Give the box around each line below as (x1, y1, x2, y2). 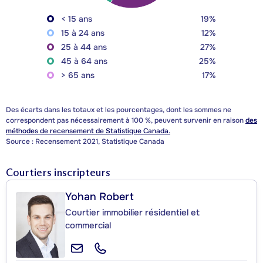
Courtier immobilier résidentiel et (65, 207, 200, 219)
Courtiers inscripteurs (6, 166, 110, 180)
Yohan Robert (65, 190, 134, 204)
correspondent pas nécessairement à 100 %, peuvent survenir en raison (6, 116, 245, 126)
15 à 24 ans (61, 28, 104, 39)
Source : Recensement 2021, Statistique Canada (6, 137, 164, 147)
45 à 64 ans (61, 56, 107, 67)
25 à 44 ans (61, 42, 107, 53)
